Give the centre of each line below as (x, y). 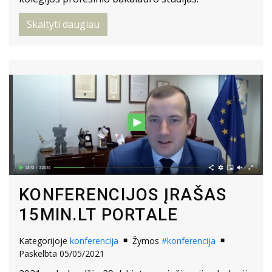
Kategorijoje (44, 241)
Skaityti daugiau (63, 25)
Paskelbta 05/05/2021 (62, 254)
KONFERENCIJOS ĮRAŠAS (123, 195)
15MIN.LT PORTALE (99, 215)
